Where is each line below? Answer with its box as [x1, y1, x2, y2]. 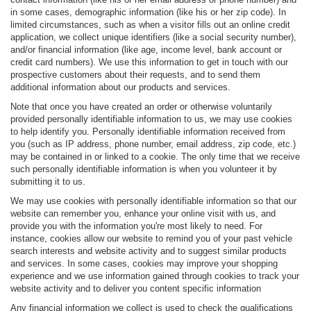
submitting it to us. [10, 176, 85, 187]
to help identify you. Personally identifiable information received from [10, 126, 285, 137]
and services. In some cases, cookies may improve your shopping [10, 258, 278, 269]
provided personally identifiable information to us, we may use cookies [10, 113, 292, 124]
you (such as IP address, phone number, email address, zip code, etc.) [10, 138, 296, 149]
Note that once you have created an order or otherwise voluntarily [10, 101, 272, 112]
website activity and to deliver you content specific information [10, 283, 261, 294]
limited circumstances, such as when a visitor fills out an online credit [10, 19, 290, 30]
